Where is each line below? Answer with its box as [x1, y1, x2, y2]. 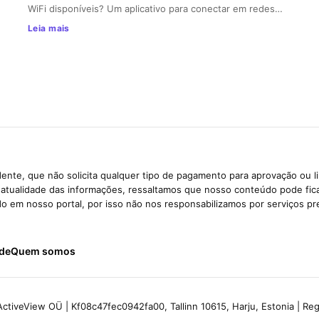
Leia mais [27, 22, 70, 33]
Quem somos [11, 244, 75, 257]
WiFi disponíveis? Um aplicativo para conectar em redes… [27, 2, 283, 14]
